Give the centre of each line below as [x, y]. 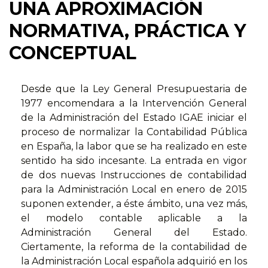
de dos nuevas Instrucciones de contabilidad [134, 175]
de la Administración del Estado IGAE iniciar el [134, 117]
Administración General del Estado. [134, 232]
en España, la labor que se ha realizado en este [134, 146]
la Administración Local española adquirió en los [134, 261]
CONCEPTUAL [73, 53]
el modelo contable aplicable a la [134, 218]
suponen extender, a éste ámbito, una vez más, [134, 203]
